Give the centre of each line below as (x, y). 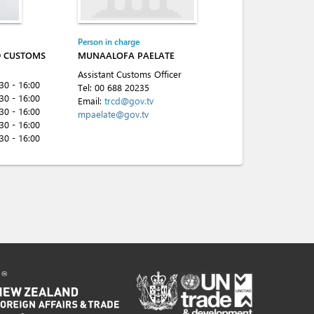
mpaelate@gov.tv (113, 114)
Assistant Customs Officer (130, 74)
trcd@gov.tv (129, 101)
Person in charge (109, 41)
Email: (91, 101)
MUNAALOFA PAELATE (126, 55)
